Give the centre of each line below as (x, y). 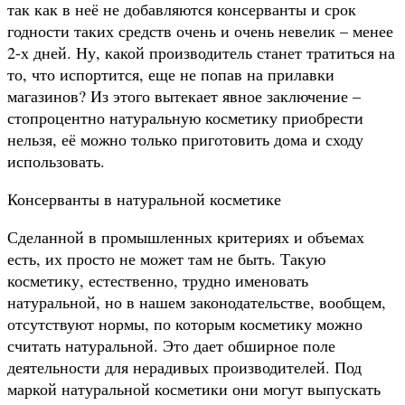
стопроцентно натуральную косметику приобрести (185, 117)
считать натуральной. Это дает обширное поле (171, 345)
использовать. (56, 160)
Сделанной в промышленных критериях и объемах (186, 236)
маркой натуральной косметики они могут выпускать (194, 388)
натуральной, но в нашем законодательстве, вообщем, (197, 301)
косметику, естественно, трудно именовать (158, 280)
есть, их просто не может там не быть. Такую (166, 258)
